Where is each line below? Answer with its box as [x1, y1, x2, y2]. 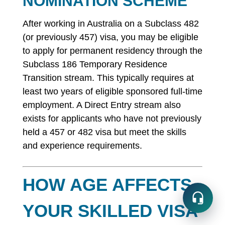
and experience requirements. [22, 141, 142, 151]
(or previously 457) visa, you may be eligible [22, 32, 198, 42]
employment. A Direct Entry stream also [22, 100, 181, 110]
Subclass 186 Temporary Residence [22, 59, 167, 69]
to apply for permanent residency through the [22, 46, 202, 56]
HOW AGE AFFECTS [22, 175, 192, 194]
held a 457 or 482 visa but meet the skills [22, 127, 186, 137]
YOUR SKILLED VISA [22, 201, 197, 220]
